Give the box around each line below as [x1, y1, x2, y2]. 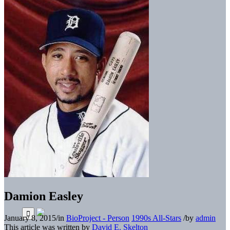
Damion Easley [4, 189, 83, 203]
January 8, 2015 [4, 213, 56, 222]
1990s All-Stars [131, 213, 181, 222]
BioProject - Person [66, 213, 129, 222]
